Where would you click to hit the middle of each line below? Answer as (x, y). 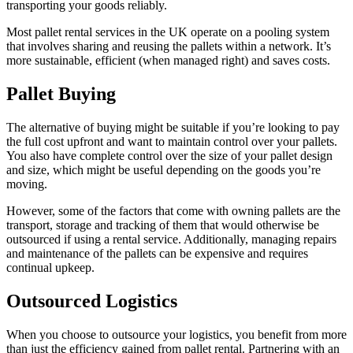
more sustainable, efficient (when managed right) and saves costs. (168, 61)
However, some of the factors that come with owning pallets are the (173, 211)
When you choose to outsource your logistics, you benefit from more (176, 334)
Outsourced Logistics (113, 301)
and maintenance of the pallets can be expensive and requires (157, 254)
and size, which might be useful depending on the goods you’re (163, 170)
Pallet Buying (61, 94)
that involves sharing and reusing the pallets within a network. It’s (169, 46)
